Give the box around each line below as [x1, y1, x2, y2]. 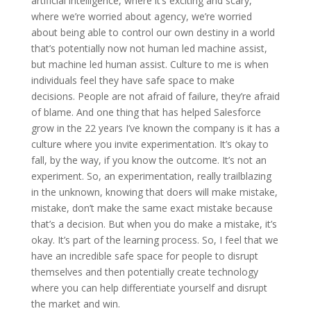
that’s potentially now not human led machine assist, [31, 41, 267, 55]
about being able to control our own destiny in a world [31, 25, 275, 39]
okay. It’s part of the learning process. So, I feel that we [31, 233, 278, 246]
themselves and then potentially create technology [31, 264, 258, 278]
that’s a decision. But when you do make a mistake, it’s [31, 217, 277, 230]
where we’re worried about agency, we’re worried [31, 9, 252, 23]
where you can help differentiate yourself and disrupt [31, 280, 267, 294]
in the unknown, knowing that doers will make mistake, [31, 185, 278, 199]
